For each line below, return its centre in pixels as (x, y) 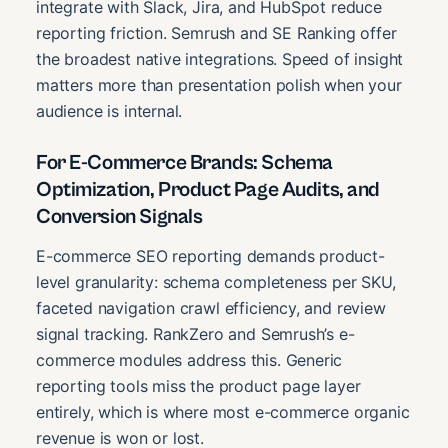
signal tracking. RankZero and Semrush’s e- (195, 334)
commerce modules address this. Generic (189, 360)
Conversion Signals (119, 216)
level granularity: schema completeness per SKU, (216, 282)
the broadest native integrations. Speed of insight (220, 58)
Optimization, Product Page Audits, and (208, 189)
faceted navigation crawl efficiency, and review (211, 308)
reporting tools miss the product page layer (198, 386)
